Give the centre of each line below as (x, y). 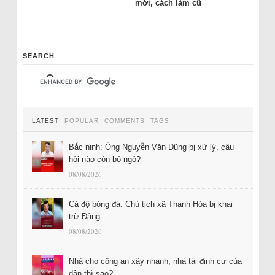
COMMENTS (124, 120)
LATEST (45, 120)
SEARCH (38, 56)
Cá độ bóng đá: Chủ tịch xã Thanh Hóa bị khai (150, 204)
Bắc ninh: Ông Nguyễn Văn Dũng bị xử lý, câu (151, 147)
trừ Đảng (84, 216)
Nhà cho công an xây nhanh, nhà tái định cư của (155, 261)
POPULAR (81, 120)
